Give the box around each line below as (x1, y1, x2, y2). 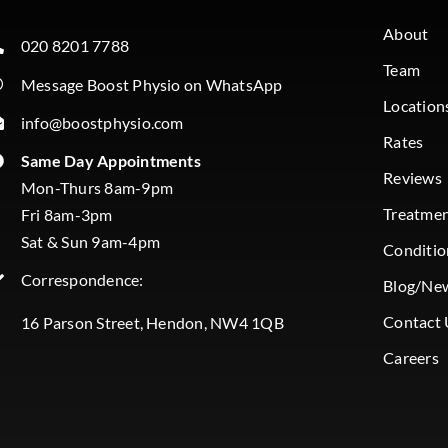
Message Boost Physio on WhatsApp (20, 74, 283, 94)
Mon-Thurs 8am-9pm (20, 177, 174, 197)
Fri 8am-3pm (20, 204, 113, 224)
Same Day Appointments (20, 150, 201, 170)
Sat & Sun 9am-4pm (20, 231, 161, 251)
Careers (383, 348, 439, 368)
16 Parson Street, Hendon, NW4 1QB (20, 313, 284, 333)
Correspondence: (20, 270, 144, 290)
